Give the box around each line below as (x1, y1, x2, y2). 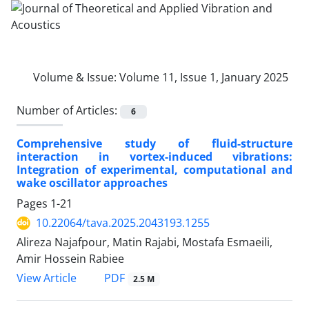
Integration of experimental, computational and (17, 162, 292, 178)
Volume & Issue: (33, 70, 119, 85)
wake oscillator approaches (17, 175, 168, 191)
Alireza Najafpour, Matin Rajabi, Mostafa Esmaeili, (17, 235, 272, 250)
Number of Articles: (17, 103, 120, 118)
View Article (17, 270, 77, 286)
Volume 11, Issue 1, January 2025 (119, 70, 288, 85)
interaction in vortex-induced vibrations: (17, 149, 292, 165)
